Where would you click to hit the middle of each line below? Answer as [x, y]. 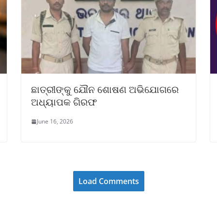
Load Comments [108, 181]
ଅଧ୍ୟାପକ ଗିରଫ [64, 102]
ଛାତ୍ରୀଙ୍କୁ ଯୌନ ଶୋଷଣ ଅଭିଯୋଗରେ [105, 90]
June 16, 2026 [55, 122]
